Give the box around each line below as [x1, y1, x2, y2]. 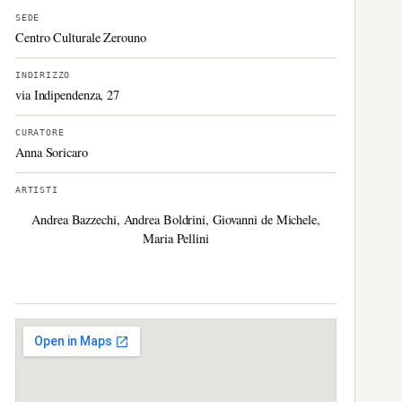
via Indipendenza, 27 [15, 86, 120, 103]
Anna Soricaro [15, 144, 88, 161]
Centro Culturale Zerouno [15, 29, 146, 46]
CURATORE [15, 127, 65, 137]
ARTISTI [15, 185, 58, 195]
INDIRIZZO [15, 70, 71, 80]
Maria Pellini [143, 229, 209, 247]
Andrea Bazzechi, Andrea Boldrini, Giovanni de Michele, [31, 210, 320, 228]
